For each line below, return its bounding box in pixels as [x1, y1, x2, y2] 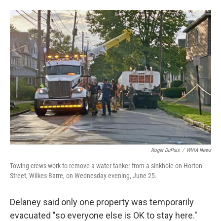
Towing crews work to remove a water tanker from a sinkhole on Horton [10, 162, 202, 170]
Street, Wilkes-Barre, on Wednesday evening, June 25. [10, 172, 157, 180]
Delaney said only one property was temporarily [10, 197, 194, 208]
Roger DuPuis [151, 147, 180, 154]
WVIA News [186, 147, 211, 154]
